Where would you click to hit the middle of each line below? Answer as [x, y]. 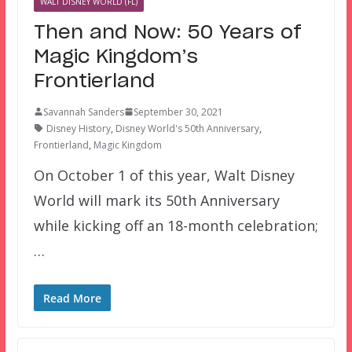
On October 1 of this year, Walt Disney [164, 175]
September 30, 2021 [178, 112]
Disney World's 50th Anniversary [187, 128]
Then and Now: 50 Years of [167, 33]
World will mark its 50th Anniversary [156, 200]
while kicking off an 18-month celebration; [176, 225]
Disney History [78, 128]
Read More [72, 298]
